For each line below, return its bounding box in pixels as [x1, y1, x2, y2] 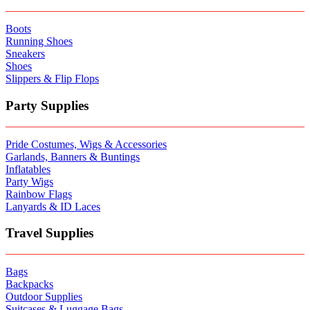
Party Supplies [6, 98, 89, 113]
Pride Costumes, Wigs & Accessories [6, 138, 167, 150]
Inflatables [6, 163, 51, 175]
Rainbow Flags [6, 188, 72, 200]
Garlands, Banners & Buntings [6, 150, 140, 163]
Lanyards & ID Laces [6, 200, 100, 212]
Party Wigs [6, 175, 53, 188]
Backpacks [6, 278, 53, 290]
